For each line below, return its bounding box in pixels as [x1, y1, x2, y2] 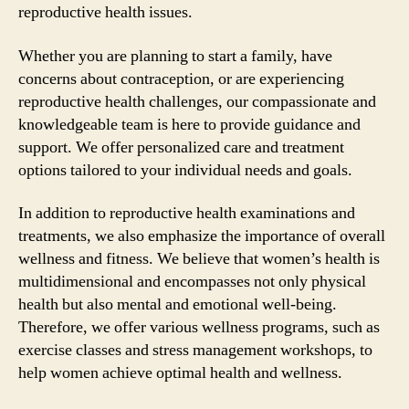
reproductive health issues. [18, 2, 193, 23]
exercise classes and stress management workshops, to [18, 340, 372, 361]
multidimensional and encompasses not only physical [18, 271, 366, 292]
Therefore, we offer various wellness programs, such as [18, 317, 380, 338]
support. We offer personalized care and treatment [18, 136, 344, 158]
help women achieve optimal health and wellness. [18, 362, 342, 383]
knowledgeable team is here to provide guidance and [18, 113, 361, 135]
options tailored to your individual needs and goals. [18, 159, 352, 181]
